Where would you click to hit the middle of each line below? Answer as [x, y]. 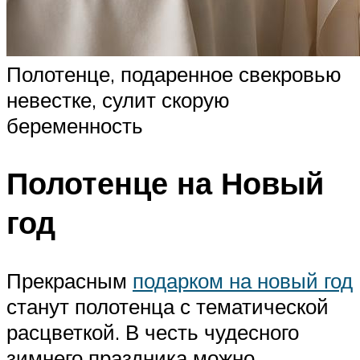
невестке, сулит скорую [118, 99]
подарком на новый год [243, 281]
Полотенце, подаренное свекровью [174, 74]
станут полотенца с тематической [168, 307]
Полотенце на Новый [165, 183]
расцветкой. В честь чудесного [153, 332]
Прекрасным [70, 281]
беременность [75, 125]
